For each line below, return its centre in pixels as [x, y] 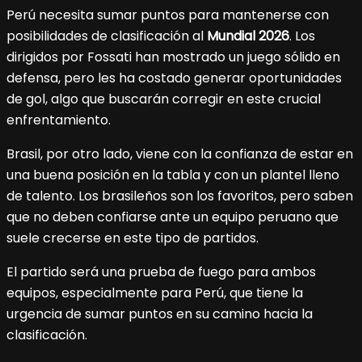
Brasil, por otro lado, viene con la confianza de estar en [180, 154]
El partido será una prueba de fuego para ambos [161, 272]
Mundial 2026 [248, 36]
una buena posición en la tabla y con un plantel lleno [173, 175]
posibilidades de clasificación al [107, 36]
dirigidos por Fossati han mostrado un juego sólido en [173, 57]
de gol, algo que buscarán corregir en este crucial [164, 99]
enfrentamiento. [59, 120]
